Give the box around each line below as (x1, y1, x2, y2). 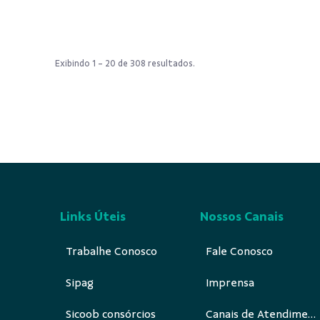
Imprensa (206, 276, 254, 289)
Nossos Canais (200, 209, 284, 224)
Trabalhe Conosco (66, 244, 157, 258)
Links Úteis (60, 209, 126, 224)
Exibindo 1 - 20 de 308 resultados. (55, 58, 195, 69)
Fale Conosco (206, 244, 273, 258)
